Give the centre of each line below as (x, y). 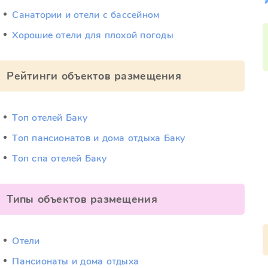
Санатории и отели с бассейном (86, 15)
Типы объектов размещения (82, 199)
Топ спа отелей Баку (59, 159)
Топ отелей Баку (50, 118)
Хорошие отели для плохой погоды (93, 35)
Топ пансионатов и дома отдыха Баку (99, 138)
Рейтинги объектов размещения (94, 76)
